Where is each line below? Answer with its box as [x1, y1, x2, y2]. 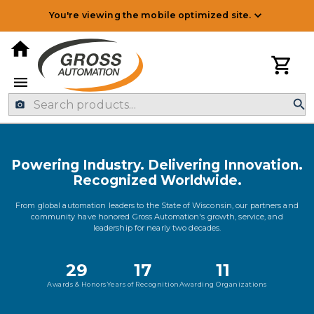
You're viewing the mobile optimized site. [48, 10, 252, 20]
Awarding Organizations [179, 280, 267, 288]
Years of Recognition [106, 280, 179, 288]
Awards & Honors [47, 280, 107, 288]
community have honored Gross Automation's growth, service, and [31, 212, 283, 221]
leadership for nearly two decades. [93, 223, 221, 233]
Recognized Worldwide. [72, 172, 242, 189]
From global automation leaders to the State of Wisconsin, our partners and [15, 200, 299, 210]
